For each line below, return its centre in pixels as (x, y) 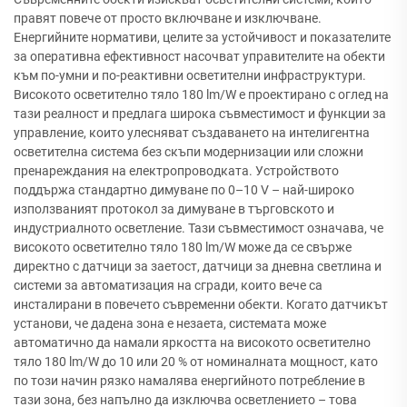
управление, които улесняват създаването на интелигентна (192, 133)
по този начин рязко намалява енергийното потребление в (189, 381)
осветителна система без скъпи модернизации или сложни (189, 152)
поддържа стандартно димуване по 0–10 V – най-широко (184, 190)
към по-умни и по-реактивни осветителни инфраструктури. (190, 76)
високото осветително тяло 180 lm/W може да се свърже (183, 248)
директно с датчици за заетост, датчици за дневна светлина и (198, 267)
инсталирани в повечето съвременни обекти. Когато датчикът (201, 305)
